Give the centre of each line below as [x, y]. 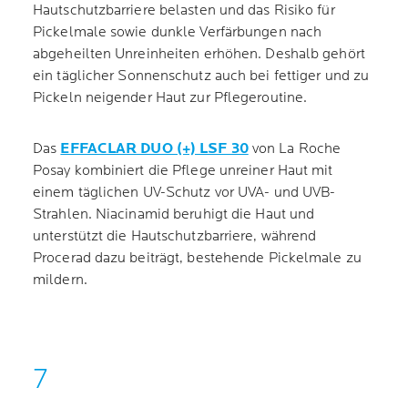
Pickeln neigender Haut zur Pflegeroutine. [172, 98]
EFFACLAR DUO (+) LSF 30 [154, 149]
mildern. [60, 280]
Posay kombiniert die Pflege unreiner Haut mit [183, 171]
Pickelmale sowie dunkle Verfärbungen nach [178, 32]
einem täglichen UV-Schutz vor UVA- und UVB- [184, 193]
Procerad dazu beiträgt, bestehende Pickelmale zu [197, 258]
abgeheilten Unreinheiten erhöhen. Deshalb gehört [199, 54]
